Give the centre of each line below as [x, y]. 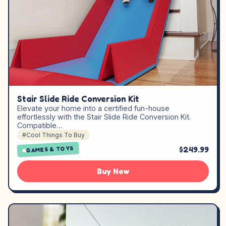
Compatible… [40, 125]
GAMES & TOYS [50, 149]
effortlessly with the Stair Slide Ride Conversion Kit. [104, 117]
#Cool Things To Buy [53, 135]
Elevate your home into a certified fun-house [93, 108]
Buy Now [113, 171]
